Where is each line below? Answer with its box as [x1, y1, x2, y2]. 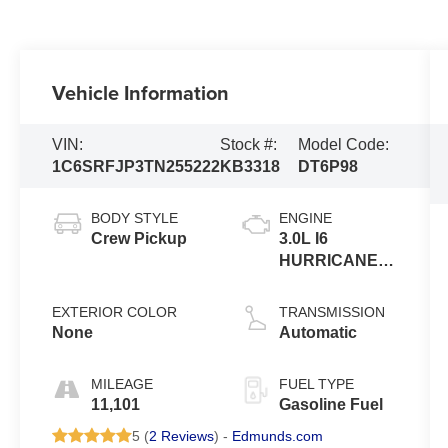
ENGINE [278, 209, 332, 226]
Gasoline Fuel [278, 395, 383, 413]
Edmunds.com [232, 427, 324, 444]
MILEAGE [91, 375, 154, 392]
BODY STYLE [91, 209, 179, 226]
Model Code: [297, 135, 389, 153]
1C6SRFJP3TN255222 [52, 157, 221, 175]
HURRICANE [278, 251, 378, 269]
